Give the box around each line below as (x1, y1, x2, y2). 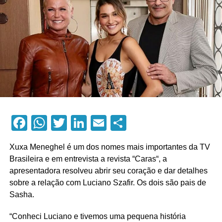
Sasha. (9, 190, 34, 199)
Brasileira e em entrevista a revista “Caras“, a (9, 154, 167, 163)
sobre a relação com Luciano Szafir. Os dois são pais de (9, 178, 206, 187)
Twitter (66, 113, 116, 132)
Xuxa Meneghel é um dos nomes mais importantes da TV (9, 142, 210, 151)
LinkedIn (86, 113, 145, 132)
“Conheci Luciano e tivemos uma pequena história (9, 212, 186, 221)
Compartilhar (126, 113, 216, 132)
